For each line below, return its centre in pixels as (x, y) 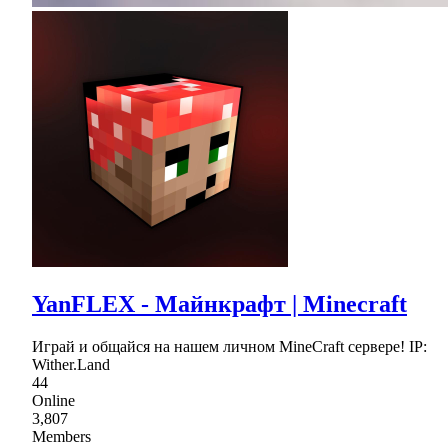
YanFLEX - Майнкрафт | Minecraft (219, 303)
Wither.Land (71, 364)
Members (61, 436)
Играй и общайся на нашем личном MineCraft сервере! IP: (229, 346)
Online (53, 400)
